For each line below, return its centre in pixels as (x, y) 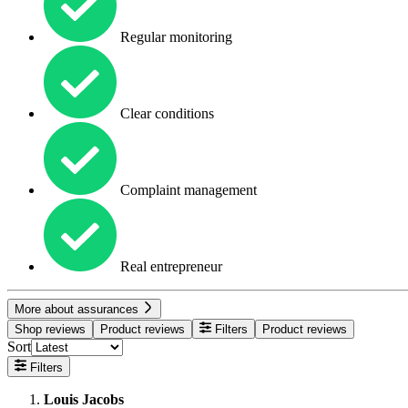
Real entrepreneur (169, 266)
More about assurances (78, 309)
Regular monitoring (174, 36)
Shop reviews (50, 330)
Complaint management (187, 189)
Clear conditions (165, 113)
